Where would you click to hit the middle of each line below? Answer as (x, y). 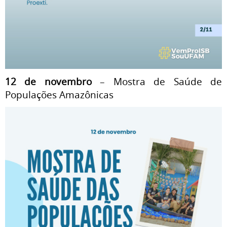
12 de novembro (48, 81)
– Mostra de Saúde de (157, 81)
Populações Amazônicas (59, 94)
